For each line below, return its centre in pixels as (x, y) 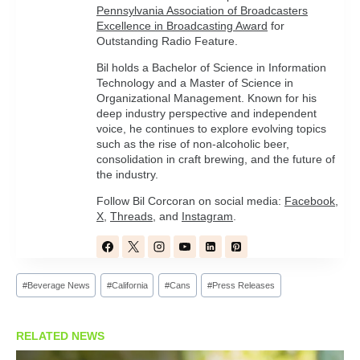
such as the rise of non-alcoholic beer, (193, 143)
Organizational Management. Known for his (207, 98)
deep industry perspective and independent (207, 113)
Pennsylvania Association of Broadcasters (202, 10)
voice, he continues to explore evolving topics (211, 128)
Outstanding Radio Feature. (167, 41)
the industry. (127, 174)
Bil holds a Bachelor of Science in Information (211, 67)
